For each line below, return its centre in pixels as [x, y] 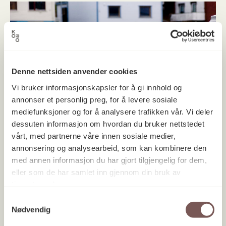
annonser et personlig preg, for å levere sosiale [94, 99]
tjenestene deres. [42, 184]
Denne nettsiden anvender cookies [74, 71]
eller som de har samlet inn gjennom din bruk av [96, 172]
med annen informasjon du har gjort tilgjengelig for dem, [109, 160]
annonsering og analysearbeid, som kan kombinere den [109, 148]
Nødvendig [31, 209]
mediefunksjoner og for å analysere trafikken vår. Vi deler [112, 111]
